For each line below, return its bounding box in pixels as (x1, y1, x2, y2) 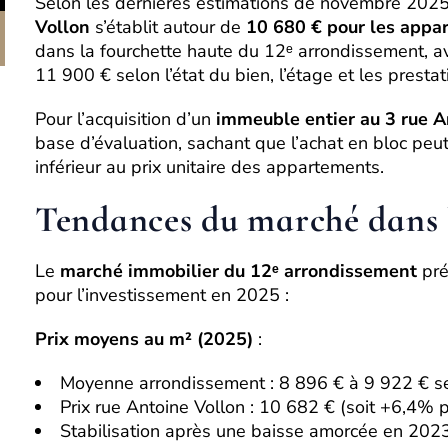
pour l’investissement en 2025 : (35, 283, 289, 307)
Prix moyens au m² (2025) (35, 327, 253, 351)
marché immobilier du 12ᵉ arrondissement (60, 259, 417, 283)
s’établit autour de (90, 15, 246, 39)
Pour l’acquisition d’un (35, 107, 216, 131)
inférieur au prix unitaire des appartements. (35, 155, 384, 179)
